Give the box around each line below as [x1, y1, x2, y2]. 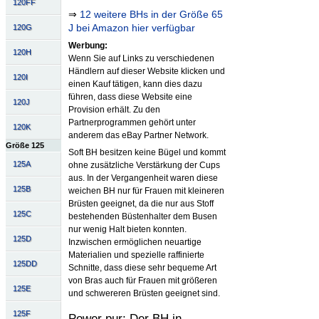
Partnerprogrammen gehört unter [68, 117, 196, 128]
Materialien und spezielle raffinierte [68, 250, 204, 261]
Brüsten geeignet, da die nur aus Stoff [68, 199, 214, 209]
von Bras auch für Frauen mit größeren [68, 276, 217, 286]
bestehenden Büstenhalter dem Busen [68, 211, 217, 222]
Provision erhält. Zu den [68, 105, 160, 115]
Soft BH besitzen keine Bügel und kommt [68, 147, 226, 158]
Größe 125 [6, 141, 44, 150]
